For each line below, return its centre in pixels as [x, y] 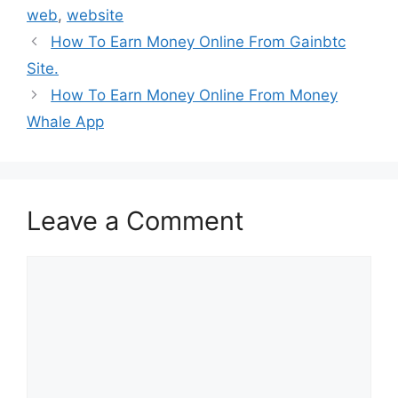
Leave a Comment [135, 220]
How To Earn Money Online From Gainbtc [199, 41]
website [95, 15]
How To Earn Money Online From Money [195, 95]
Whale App [65, 121]
